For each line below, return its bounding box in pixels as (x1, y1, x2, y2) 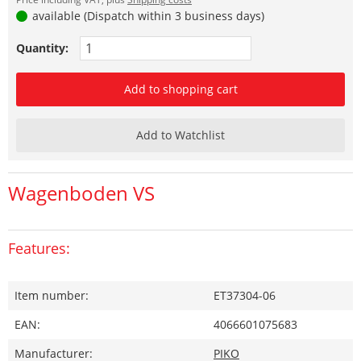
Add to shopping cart (123, 81, 238, 98)
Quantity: (16, 40, 68, 56)
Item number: (15, 288, 89, 304)
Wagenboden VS (8, 180, 155, 207)
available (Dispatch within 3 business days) (29, 8, 265, 24)
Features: (8, 239, 70, 259)
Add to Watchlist (136, 127, 225, 143)
